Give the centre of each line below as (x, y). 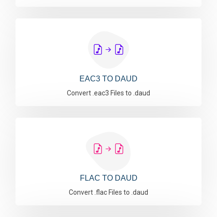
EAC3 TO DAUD (108, 79)
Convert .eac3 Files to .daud (108, 93)
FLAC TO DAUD (108, 178)
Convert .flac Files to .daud (108, 192)
